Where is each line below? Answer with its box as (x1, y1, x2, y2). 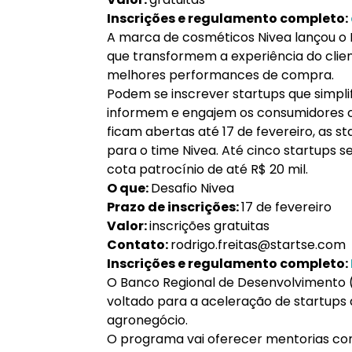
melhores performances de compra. (107, 66, 334, 84)
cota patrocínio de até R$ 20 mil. (107, 160, 308, 178)
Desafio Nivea (151, 179, 234, 197)
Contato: (107, 236, 170, 254)
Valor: (107, 217, 149, 235)
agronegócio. (107, 311, 188, 329)
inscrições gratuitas (149, 217, 269, 235)
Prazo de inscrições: (107, 198, 241, 216)
